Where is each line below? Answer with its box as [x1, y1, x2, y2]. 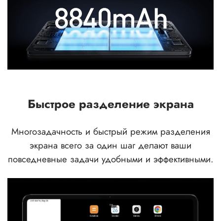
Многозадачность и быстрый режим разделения [11, 125, 210, 139]
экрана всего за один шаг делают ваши [30, 139, 191, 152]
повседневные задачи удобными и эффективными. [7, 152, 214, 166]
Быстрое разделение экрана [27, 95, 194, 113]
